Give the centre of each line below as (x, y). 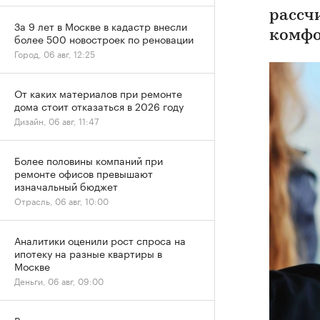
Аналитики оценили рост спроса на (100, 240)
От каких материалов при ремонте (98, 93)
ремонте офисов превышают (84, 173)
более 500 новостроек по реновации (104, 39)
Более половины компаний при (89, 160)
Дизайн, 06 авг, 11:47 (56, 120)
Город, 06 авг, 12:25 (55, 53)
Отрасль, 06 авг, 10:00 (61, 200)
